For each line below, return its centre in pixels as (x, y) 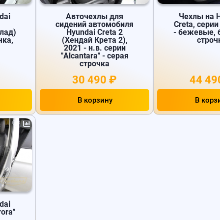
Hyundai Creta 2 (95, 32)
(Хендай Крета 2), (95, 40)
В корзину (95, 100)
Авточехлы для (95, 16)
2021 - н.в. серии (95, 48)
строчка (95, 63)
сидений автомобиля (95, 24)
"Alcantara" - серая (95, 55)
